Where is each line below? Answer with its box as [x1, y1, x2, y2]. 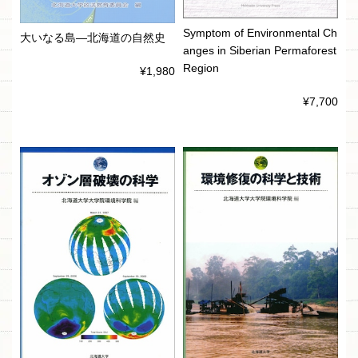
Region [183, 62, 219, 75]
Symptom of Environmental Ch [183, 27, 337, 40]
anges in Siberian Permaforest [183, 45, 336, 58]
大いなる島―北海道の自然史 [20, 32, 165, 45]
